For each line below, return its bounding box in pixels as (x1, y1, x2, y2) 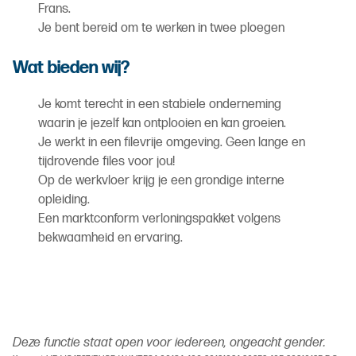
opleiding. (38, 192, 90, 207)
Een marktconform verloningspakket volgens (38, 211, 281, 226)
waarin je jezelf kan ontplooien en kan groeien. (38, 116, 286, 131)
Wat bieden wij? (13, 57, 130, 79)
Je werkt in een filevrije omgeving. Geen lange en (38, 135, 305, 150)
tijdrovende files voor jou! (38, 154, 175, 169)
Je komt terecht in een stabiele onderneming (38, 97, 281, 112)
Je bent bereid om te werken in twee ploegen (38, 21, 284, 36)
